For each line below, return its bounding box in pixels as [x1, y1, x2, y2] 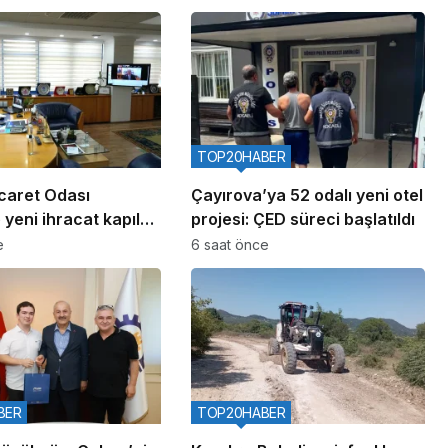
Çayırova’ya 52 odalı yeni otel [190, 184, 423, 205]
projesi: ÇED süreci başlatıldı [190, 208, 415, 229]
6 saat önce [190, 235, 269, 253]
